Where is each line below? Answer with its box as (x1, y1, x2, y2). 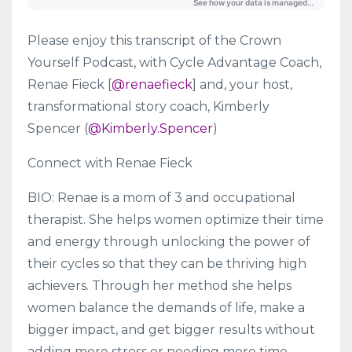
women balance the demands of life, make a (27, 299, 305, 315)
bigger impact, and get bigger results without (27, 321, 315, 337)
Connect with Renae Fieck (27, 155, 192, 170)
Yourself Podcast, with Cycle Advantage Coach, (27, 54, 321, 70)
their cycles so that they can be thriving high (27, 255, 306, 271)
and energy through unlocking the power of (27, 233, 310, 249)
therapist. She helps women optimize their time (27, 211, 324, 227)
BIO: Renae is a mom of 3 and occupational (27, 189, 295, 205)
